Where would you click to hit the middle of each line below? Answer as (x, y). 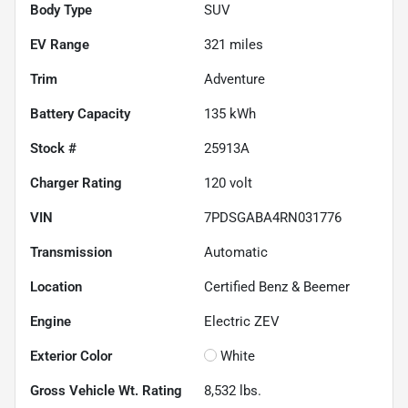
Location (56, 287)
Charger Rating (76, 184)
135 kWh (230, 114)
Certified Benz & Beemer (277, 287)
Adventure (235, 80)
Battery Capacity (80, 114)
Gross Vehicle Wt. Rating (106, 391)
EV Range (60, 45)
